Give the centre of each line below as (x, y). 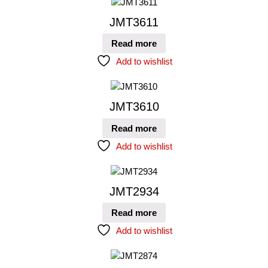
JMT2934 (134, 191)
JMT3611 (134, 22)
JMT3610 (134, 106)
